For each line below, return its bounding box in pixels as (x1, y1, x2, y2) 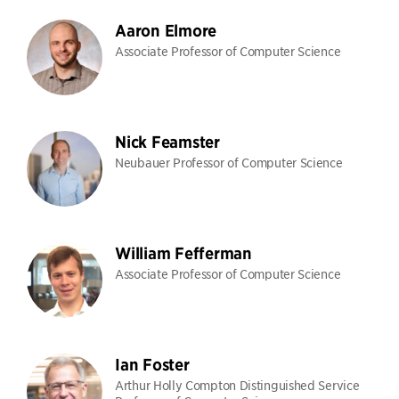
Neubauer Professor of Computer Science (115, 154, 343, 170)
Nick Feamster (115, 132, 220, 152)
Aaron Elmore (115, 20, 216, 41)
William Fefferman (115, 243, 252, 264)
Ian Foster (115, 354, 190, 375)
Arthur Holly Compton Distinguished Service (115, 377, 360, 393)
